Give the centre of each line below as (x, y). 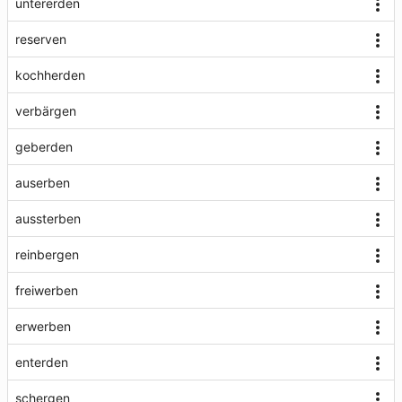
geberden (44, 147)
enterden (42, 362)
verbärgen (46, 111)
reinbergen (47, 254)
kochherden (50, 75)
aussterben (48, 218)
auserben (43, 183)
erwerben (43, 326)
